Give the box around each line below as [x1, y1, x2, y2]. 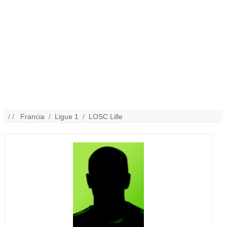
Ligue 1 [55, 112, 79, 121]
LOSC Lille [89, 112, 123, 121]
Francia [20, 112, 45, 121]
